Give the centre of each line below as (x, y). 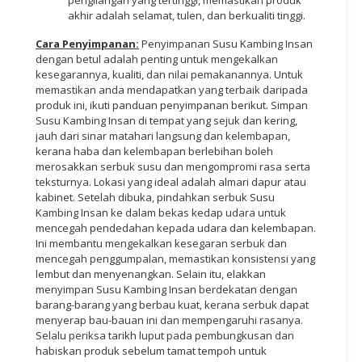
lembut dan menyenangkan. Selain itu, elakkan (151, 274)
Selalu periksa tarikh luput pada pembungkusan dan (165, 335)
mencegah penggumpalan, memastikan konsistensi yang (175, 258)
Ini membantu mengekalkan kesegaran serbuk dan (161, 243)
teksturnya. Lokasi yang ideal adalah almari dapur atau (171, 181)
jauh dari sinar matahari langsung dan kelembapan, (163, 135)
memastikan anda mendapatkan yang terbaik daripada (172, 89)
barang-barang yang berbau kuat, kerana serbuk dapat (172, 304)
